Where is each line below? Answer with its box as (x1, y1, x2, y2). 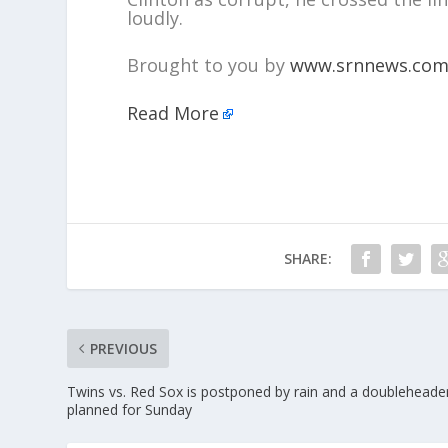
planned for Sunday (67, 400, 193, 420)
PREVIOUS (90, 339, 158, 359)
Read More (127, 101, 220, 126)
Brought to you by (127, 53, 291, 78)
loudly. (127, 5, 184, 30)
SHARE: (283, 249, 332, 269)
